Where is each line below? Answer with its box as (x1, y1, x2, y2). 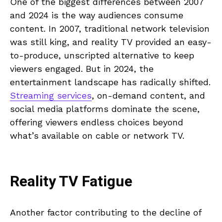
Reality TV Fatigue (10, 171, 132, 193)
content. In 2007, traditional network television (10, 23, 210, 34)
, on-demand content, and (92, 90, 205, 101)
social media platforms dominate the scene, (10, 104, 200, 114)
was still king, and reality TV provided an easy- (10, 37, 212, 48)
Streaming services (10, 90, 92, 101)
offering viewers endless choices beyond (10, 117, 183, 128)
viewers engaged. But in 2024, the (10, 63, 154, 74)
